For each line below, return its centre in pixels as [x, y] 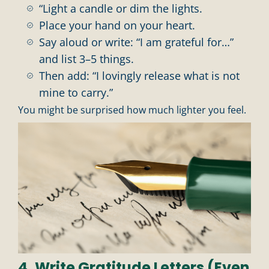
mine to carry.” [76, 92]
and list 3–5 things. [86, 59]
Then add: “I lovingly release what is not [139, 75]
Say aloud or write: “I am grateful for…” [136, 42]
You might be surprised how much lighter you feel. [132, 110]
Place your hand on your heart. [117, 25]
